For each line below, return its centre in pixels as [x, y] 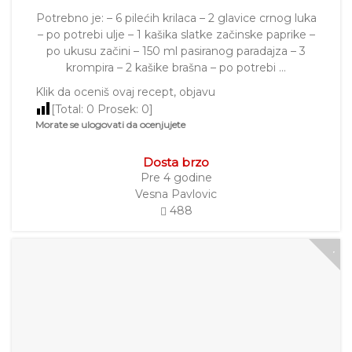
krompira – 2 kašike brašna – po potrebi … [176, 68]
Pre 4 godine [176, 178]
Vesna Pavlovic [176, 194]
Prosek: [118, 110]
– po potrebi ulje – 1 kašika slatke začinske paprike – [176, 35]
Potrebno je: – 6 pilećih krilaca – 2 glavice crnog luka [176, 18]
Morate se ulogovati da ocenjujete [110, 125]
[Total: [69, 110]
